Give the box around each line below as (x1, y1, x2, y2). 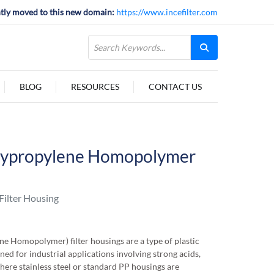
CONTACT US (148, 81, 202, 92)
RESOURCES (70, 81, 119, 92)
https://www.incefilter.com (116, 7, 218, 17)
